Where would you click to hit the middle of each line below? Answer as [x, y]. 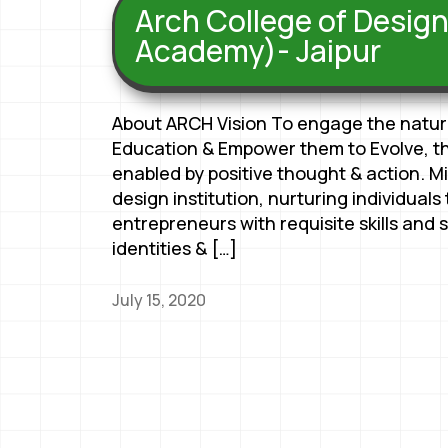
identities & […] [175, 247]
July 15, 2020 [159, 299]
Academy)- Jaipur [258, 50]
